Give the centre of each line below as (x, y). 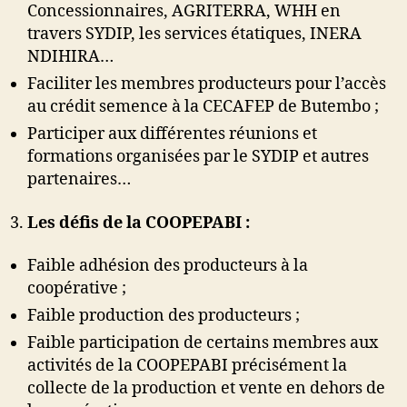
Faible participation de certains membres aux (203, 343)
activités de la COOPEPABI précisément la (187, 366)
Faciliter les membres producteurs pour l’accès (207, 84)
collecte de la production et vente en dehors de (206, 388)
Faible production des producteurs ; (164, 316)
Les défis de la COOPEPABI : (139, 223)
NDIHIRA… (70, 57)
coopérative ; (77, 288)
